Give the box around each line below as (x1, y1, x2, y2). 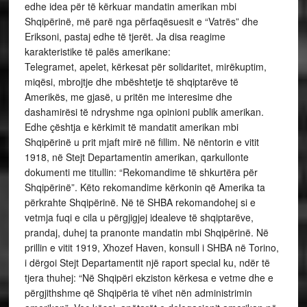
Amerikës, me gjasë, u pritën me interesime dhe (24, 90, 232, 103)
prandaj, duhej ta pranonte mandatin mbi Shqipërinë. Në (24, 225, 269, 239)
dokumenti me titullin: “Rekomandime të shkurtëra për (24, 165, 258, 179)
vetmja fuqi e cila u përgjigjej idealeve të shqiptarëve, (24, 210, 254, 224)
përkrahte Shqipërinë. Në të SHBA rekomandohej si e (24, 195, 256, 209)
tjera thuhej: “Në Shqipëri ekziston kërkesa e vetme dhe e (24, 271, 273, 284)
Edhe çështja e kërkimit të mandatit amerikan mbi (24, 120, 238, 134)
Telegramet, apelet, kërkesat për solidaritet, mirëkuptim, (24, 60, 267, 73)
